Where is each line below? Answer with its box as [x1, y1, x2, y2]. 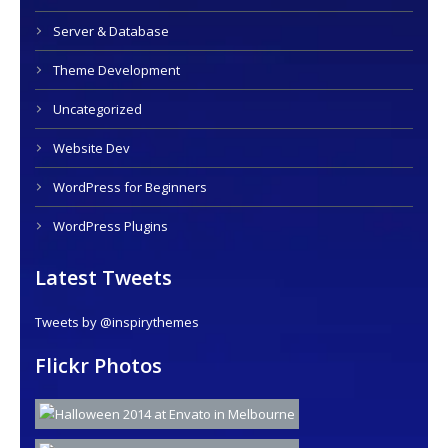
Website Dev [53, 139, 130, 157]
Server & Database [53, 22, 169, 40]
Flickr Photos [35, 352, 162, 379]
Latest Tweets [35, 264, 172, 291]
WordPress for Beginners [53, 178, 207, 196]
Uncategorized [53, 100, 142, 118]
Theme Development [53, 61, 180, 79]
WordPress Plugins [53, 217, 168, 235]
